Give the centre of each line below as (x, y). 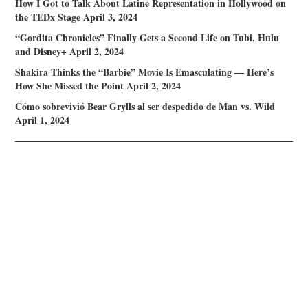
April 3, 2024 (111, 17)
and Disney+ (41, 52)
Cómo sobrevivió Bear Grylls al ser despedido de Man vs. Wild (145, 107)
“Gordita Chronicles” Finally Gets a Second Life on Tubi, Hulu (147, 38)
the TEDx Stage (48, 17)
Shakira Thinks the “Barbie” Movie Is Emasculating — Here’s (145, 72)
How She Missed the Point (70, 86)
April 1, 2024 (43, 120)
